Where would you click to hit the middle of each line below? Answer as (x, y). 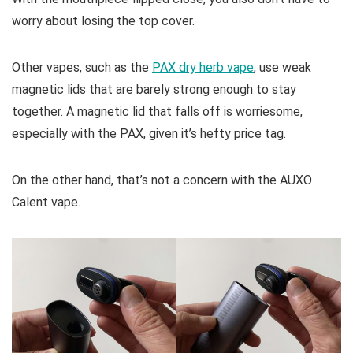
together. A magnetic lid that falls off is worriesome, (157, 112)
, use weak (282, 68)
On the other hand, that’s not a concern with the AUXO (162, 180)
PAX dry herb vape (203, 68)
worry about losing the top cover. (103, 21)
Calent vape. (46, 203)
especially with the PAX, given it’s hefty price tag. (149, 134)
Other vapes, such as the (82, 68)
